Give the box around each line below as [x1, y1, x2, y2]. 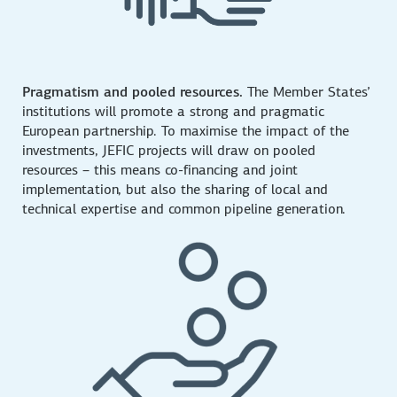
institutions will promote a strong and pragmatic [22, 102, 325, 121]
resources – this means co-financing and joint [22, 160, 299, 180]
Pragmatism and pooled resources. [22, 82, 244, 102]
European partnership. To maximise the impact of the [22, 121, 350, 141]
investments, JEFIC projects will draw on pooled [22, 141, 316, 160]
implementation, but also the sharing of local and [22, 180, 329, 199]
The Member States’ [243, 82, 371, 102]
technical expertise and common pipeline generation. [22, 199, 346, 219]
